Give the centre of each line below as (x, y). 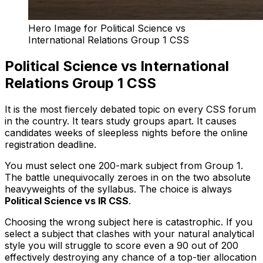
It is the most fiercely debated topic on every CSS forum (130, 109)
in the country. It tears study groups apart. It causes (121, 121)
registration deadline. (50, 144)
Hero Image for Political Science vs (107, 28)
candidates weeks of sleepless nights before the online (126, 132)
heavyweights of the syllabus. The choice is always (118, 189)
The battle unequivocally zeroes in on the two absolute (128, 177)
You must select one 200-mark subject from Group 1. (124, 165)
